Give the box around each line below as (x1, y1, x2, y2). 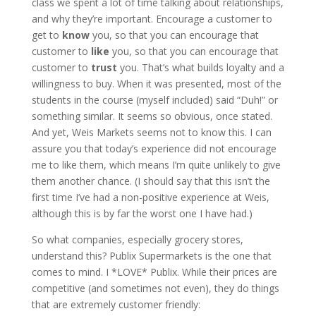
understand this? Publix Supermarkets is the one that (31, 249, 272, 262)
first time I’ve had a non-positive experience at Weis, (31, 190, 269, 204)
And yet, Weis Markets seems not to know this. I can (31, 126, 272, 139)
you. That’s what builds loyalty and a (116, 61, 284, 74)
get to (31, 28, 62, 42)
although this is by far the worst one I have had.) (31, 207, 253, 220)
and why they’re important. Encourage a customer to (31, 12, 272, 25)
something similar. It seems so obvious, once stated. (31, 109, 272, 123)
